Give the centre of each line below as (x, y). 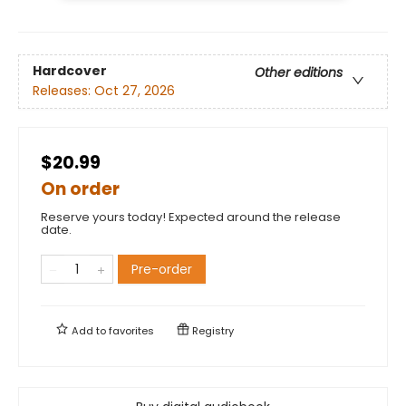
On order (80, 188)
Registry (212, 330)
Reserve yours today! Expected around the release (191, 217)
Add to (89, 330)
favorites (131, 330)
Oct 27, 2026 (135, 90)
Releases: (63, 90)
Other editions (299, 72)
